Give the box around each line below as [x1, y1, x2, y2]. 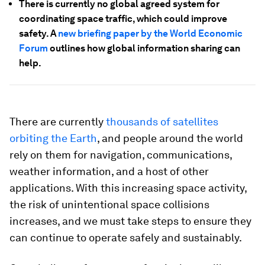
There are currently [9, 115, 106, 128]
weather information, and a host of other [9, 165, 209, 177]
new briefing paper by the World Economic [58, 28, 243, 39]
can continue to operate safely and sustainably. [9, 231, 242, 244]
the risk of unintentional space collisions [9, 198, 209, 211]
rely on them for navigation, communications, [9, 148, 232, 161]
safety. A [19, 28, 58, 39]
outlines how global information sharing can [48, 43, 240, 54]
